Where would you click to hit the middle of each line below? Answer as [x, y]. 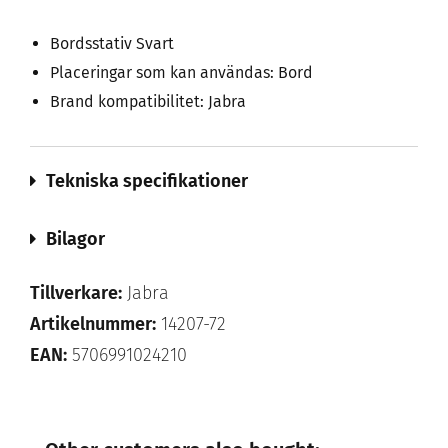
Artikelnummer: [93, 324]
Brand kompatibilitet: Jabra [148, 101]
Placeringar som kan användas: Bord [181, 72]
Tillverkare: [76, 293]
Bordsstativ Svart [112, 43]
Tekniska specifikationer [147, 181]
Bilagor [75, 239]
